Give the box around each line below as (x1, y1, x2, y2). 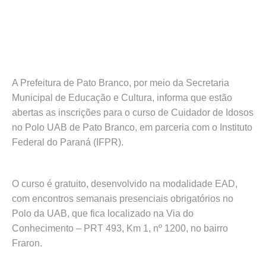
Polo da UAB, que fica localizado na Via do (12, 208, 194, 218)
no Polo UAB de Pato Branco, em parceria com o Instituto (12, 122, 252, 132)
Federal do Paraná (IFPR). (12, 137, 123, 147)
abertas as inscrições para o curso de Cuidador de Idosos (12, 107, 254, 118)
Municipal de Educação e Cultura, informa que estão (12, 93, 232, 103)
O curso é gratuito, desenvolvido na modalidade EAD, (12, 179, 237, 189)
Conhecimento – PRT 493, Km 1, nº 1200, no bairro (12, 223, 228, 233)
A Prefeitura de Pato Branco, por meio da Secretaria (12, 78, 229, 88)
